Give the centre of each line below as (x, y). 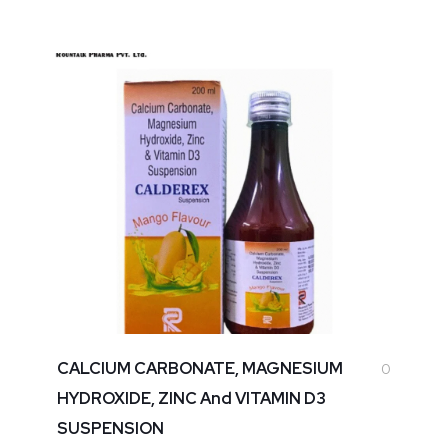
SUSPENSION (110, 429)
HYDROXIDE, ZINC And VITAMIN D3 (191, 399)
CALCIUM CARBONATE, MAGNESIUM (199, 369)
